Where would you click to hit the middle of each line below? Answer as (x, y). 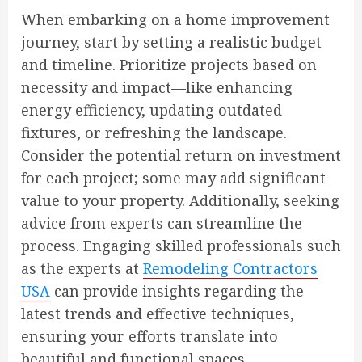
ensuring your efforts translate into (149, 336)
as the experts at (82, 268)
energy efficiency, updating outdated (152, 110)
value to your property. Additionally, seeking (180, 200)
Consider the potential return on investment (181, 155)
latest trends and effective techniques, (158, 314)
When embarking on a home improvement (175, 19)
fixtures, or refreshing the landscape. (154, 133)
